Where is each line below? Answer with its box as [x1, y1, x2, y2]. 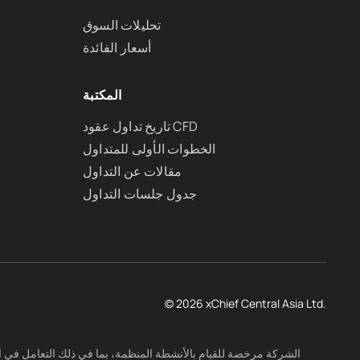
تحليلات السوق [83, 16, 162, 34]
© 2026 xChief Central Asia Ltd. [165, 295, 326, 311]
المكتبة [83, 86, 122, 104]
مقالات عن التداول [83, 162, 182, 180]
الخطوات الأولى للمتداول [83, 140, 216, 157]
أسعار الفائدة [83, 39, 152, 56]
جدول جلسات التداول [83, 185, 198, 202]
